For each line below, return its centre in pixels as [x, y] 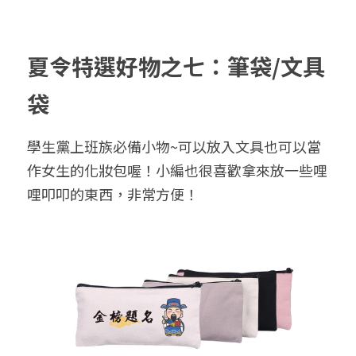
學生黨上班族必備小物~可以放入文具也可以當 [174, 147]
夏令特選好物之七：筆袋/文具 [176, 66]
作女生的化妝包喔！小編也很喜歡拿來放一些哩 [177, 170]
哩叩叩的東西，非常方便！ [113, 194]
